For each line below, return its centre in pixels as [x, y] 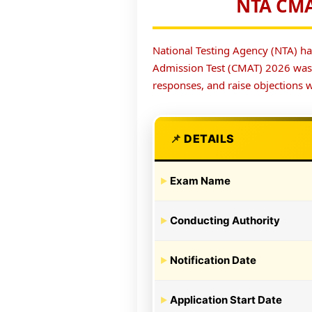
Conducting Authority [225, 220]
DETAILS [209, 138]
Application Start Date [226, 299]
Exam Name [200, 180]
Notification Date [213, 260]
